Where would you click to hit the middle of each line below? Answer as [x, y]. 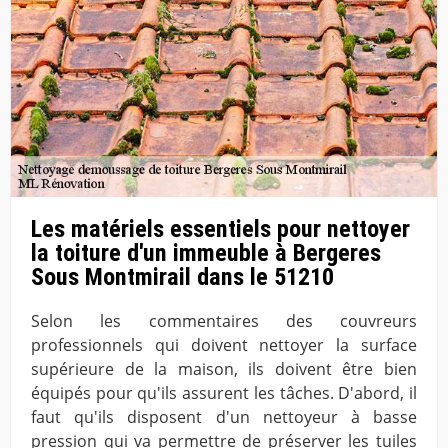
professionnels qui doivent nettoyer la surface [224, 345]
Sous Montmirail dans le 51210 [182, 277]
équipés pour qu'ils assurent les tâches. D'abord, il [224, 393]
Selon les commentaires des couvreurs [224, 321]
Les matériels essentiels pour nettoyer [220, 229]
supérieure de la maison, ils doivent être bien [224, 369]
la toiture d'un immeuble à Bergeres [206, 253]
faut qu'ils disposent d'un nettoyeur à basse [224, 417]
